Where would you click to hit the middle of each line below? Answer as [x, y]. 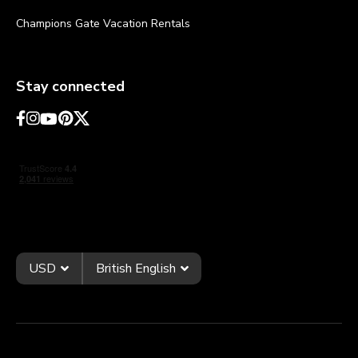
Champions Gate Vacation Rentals [103, 23]
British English [136, 268]
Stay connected [70, 86]
